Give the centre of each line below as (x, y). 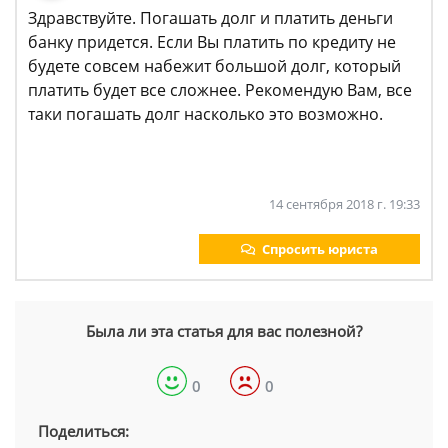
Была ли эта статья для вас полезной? (224, 331)
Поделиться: (83, 431)
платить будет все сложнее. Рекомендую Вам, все (220, 90)
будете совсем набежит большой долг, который (214, 66)
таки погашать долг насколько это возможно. (207, 114)
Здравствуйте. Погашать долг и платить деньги (210, 18)
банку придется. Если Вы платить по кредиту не (212, 42)
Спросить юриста (320, 249)
